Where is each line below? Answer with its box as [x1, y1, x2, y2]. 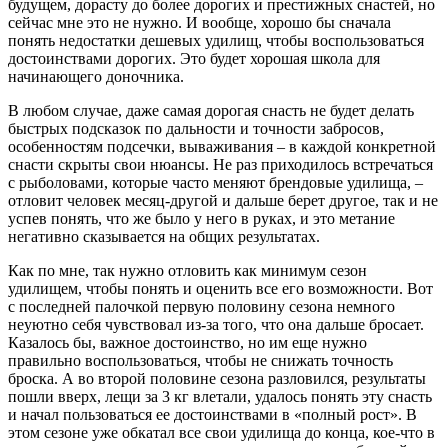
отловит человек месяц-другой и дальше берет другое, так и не [8, 192, 438, 210]
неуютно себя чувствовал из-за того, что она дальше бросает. [8, 316, 424, 334]
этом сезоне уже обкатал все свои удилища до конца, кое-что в [8, 424, 435, 442]
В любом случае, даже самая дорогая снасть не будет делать [8, 102, 414, 120]
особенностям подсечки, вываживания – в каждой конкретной [8, 138, 436, 156]
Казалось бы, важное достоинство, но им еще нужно [8, 334, 367, 352]
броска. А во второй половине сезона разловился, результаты [8, 370, 426, 388]
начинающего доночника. [8, 68, 184, 86]
